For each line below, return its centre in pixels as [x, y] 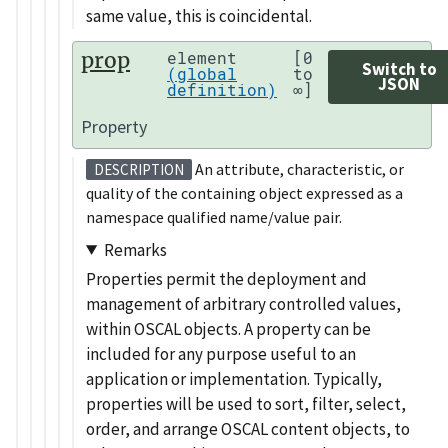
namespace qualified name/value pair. [214, 217]
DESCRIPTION [139, 170]
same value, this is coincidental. [199, 15]
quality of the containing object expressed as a [244, 193]
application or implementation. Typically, [234, 378]
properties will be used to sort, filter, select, [246, 403]
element [202, 57]
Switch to [399, 68]
